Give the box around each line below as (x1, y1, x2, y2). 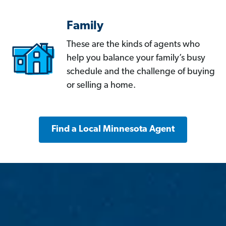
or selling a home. (67, 81, 136, 91)
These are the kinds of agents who (67, 40, 200, 50)
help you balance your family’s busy (67, 53, 205, 64)
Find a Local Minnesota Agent (51, 125, 175, 135)
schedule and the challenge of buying (67, 67, 215, 77)
